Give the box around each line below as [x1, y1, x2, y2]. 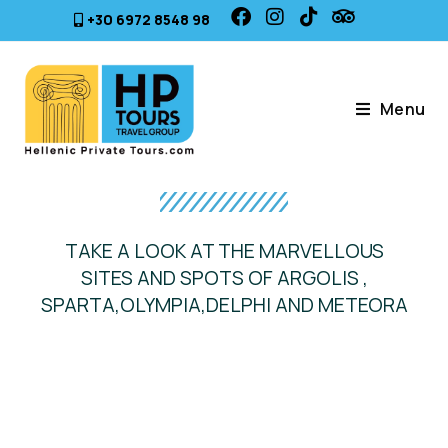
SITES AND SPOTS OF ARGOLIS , [80, 264, 368, 291]
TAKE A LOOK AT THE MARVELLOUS [64, 237, 384, 264]
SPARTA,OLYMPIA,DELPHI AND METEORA [40, 291, 408, 318]
